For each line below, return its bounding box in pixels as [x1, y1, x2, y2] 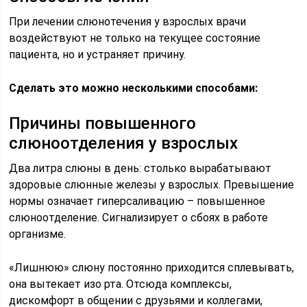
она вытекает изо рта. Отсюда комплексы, [9, 278, 232, 291]
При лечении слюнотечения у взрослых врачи [9, 15, 247, 28]
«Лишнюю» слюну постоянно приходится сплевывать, [9, 261, 295, 274]
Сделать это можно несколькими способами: [9, 82, 258, 95]
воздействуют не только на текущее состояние [9, 32, 261, 45]
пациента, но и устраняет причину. [9, 48, 186, 61]
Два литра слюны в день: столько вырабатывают [9, 162, 272, 175]
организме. [9, 228, 66, 241]
